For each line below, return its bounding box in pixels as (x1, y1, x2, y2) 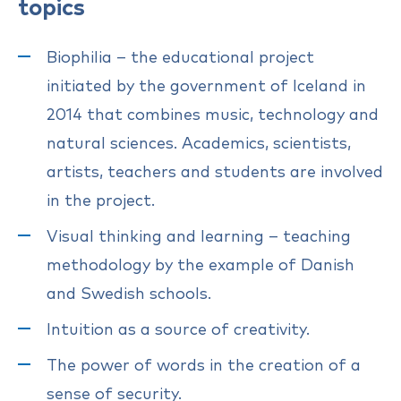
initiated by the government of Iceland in (47, 78, 366, 95)
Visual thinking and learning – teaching (47, 228, 351, 245)
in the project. (47, 192, 155, 209)
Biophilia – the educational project (47, 49, 314, 66)
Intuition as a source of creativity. (47, 321, 310, 338)
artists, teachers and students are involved (47, 164, 383, 181)
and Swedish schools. (47, 286, 211, 303)
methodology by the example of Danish (47, 257, 354, 274)
